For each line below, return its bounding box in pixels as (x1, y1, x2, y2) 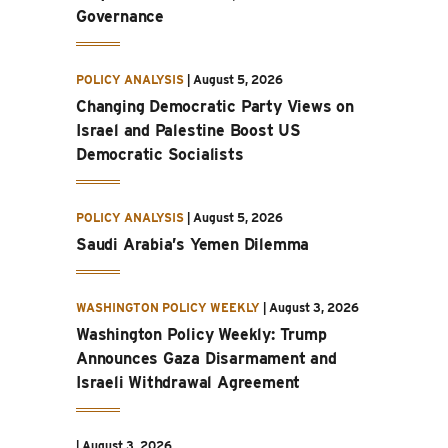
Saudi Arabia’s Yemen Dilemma (76, 234, 310, 254)
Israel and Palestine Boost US (76, 120, 301, 140)
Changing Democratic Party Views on (76, 96, 354, 116)
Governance (76, 6, 164, 26)
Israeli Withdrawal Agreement (76, 372, 301, 392)
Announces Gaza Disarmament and (76, 348, 337, 368)
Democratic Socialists (76, 144, 244, 164)
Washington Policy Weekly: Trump (76, 324, 327, 344)
